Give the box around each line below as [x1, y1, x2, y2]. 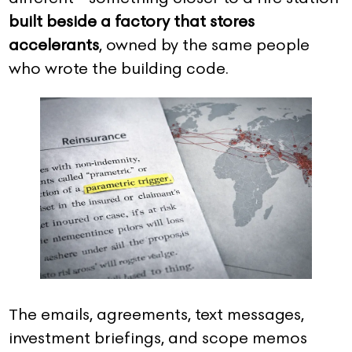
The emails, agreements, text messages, [9, 302, 304, 325]
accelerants [9, 34, 99, 57]
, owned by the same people [99, 34, 310, 57]
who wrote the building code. [9, 57, 229, 80]
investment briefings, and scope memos [9, 326, 307, 349]
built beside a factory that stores [9, 10, 255, 33]
